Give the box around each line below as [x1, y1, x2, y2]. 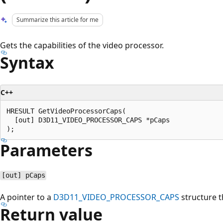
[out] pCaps [1, 171, 45, 180]
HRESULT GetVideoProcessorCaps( [6, 107, 126, 115]
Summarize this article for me [16, 15, 99, 24]
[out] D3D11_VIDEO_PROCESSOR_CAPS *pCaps [6, 115, 170, 124]
